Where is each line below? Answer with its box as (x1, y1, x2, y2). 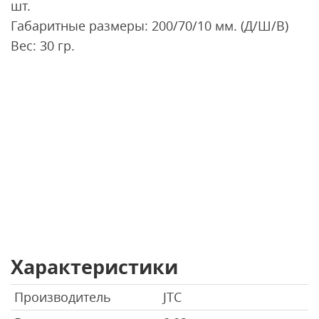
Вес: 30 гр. (11, 36, 75, 54)
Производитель (14, 288, 111, 305)
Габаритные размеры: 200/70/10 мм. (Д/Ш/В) (11, 16, 288, 34)
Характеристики (11, 253, 178, 280)
